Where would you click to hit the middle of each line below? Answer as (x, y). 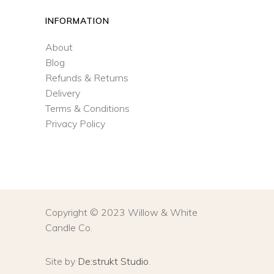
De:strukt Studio (113, 261)
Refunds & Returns (87, 77)
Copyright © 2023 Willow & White (121, 212)
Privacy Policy (75, 123)
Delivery (63, 93)
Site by (61, 261)
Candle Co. (69, 227)
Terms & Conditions (87, 108)
